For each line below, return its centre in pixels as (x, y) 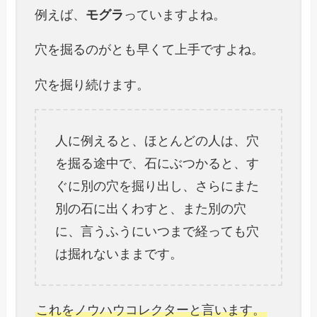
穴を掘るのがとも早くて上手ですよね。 (150, 50)
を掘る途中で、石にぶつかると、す (157, 164)
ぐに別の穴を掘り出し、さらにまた (157, 186)
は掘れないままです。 (119, 254)
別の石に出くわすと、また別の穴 (151, 209)
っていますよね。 (175, 15)
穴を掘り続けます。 (92, 85)
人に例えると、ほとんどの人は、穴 (157, 141)
